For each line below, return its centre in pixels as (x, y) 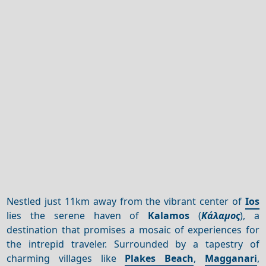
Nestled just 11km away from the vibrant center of (126, 201)
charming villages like (66, 258)
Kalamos (169, 215)
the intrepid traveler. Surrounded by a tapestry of (133, 244)
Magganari (231, 258)
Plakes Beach (159, 258)
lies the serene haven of (77, 215)
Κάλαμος (220, 215)
